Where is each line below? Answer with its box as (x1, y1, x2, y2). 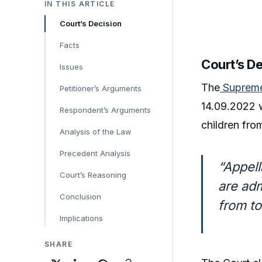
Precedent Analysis (60, 148, 130, 158)
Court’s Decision (60, 18, 122, 28)
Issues (60, 61, 83, 71)
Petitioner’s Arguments (60, 83, 142, 93)
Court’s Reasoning (60, 170, 126, 180)
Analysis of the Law (60, 126, 132, 136)
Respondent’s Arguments (60, 105, 151, 115)
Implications (60, 213, 103, 223)
